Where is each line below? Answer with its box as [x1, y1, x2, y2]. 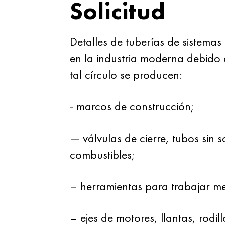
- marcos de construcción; [69, 98, 194, 114]
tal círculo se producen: [69, 67, 182, 82]
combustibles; [69, 147, 135, 162]
